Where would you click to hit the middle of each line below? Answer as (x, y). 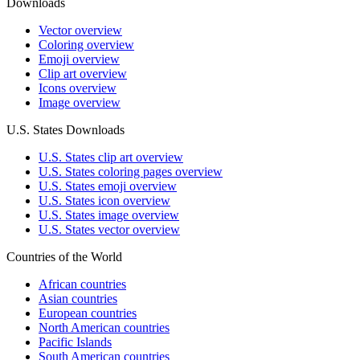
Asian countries (78, 299)
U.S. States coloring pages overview (131, 172)
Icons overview (78, 88)
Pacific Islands (75, 342)
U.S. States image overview (109, 215)
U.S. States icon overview (104, 201)
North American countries (104, 328)
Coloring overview (86, 45)
